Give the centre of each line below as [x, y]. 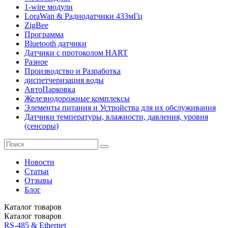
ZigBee [36, 25]
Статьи [37, 171]
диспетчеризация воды [64, 80]
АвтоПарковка [50, 89]
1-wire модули [49, 7]
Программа [44, 34]
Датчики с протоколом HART [76, 52]
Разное [36, 62]
